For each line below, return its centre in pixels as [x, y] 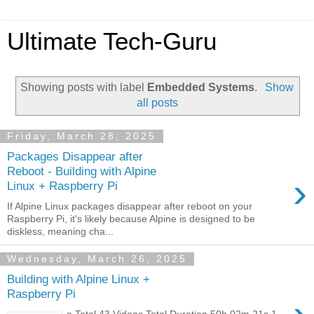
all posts [157, 102]
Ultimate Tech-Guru [112, 41]
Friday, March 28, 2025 [82, 136]
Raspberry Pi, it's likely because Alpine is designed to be [131, 218]
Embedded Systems [201, 87]
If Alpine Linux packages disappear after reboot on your [130, 206]
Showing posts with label [84, 87]
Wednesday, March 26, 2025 [97, 259]
